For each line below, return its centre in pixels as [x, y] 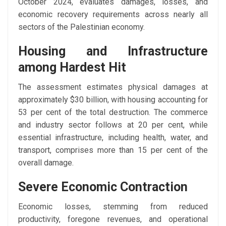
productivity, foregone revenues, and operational [113, 219]
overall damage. [46, 163]
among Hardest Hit [72, 68]
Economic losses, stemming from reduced [113, 207]
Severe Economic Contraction [103, 187]
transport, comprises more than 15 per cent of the [113, 150]
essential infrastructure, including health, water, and [113, 138]
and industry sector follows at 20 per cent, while [113, 125]
